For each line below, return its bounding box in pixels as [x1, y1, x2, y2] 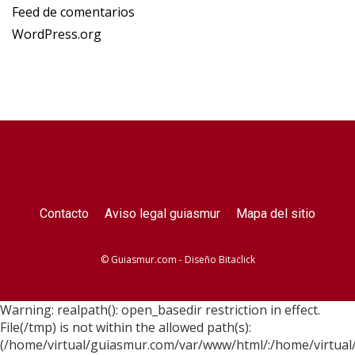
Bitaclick [218, 253, 255, 266]
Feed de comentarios [12, 3, 135, 21]
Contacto [40, 206, 89, 221]
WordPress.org [12, 25, 101, 43]
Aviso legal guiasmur [105, 206, 220, 221]
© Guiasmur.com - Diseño [100, 253, 219, 266]
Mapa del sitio [236, 206, 315, 221]
